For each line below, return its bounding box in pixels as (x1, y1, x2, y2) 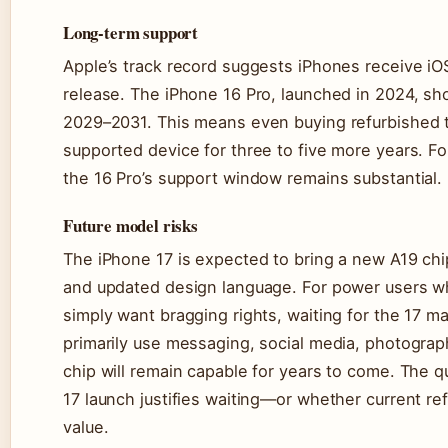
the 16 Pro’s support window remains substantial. (63, 168, 443, 189)
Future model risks (63, 213, 198, 239)
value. (63, 417, 109, 438)
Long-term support (63, 20, 199, 46)
